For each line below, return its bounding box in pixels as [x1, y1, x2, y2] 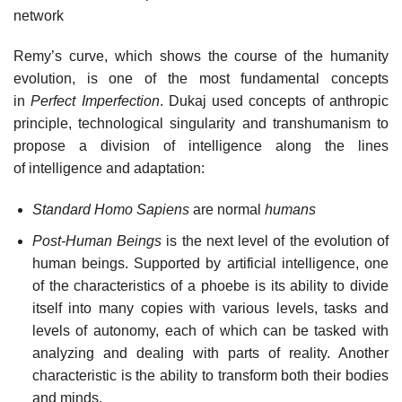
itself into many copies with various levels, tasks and [31, 300, 389, 316]
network [13, 7, 64, 23]
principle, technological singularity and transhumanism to [13, 116, 389, 132]
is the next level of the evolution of [162, 232, 389, 249]
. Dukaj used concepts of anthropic [159, 93, 389, 109]
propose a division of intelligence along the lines [13, 138, 389, 154]
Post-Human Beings [31, 232, 162, 249]
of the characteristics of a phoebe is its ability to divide [31, 277, 389, 293]
